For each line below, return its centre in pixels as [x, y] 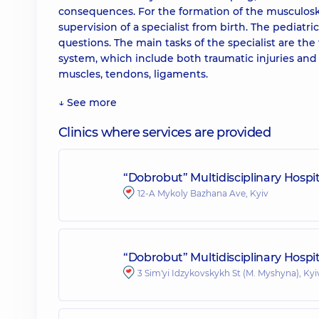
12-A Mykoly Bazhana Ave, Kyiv [203, 193]
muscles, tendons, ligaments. [133, 74]
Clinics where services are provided [165, 132]
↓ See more [88, 103]
